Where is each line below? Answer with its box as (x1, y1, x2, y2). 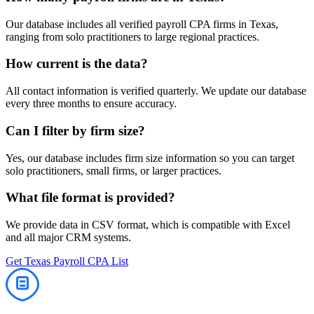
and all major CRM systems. (6, 231, 131, 244)
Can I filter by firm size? (6, 123, 145, 138)
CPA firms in (186, 18, 250, 30)
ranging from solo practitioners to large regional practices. (6, 30, 259, 43)
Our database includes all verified (6, 18, 156, 30)
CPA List (85, 255, 128, 268)
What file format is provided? (6, 190, 175, 205)
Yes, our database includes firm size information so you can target (6, 151, 294, 164)
